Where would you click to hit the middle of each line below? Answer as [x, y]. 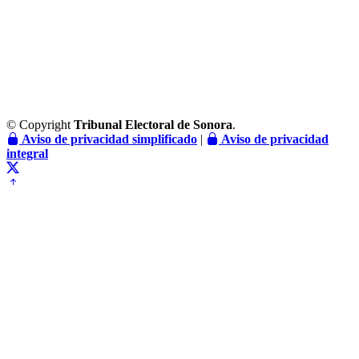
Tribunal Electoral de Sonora [153, 124]
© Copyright [40, 124]
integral [27, 153]
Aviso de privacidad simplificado [108, 139]
